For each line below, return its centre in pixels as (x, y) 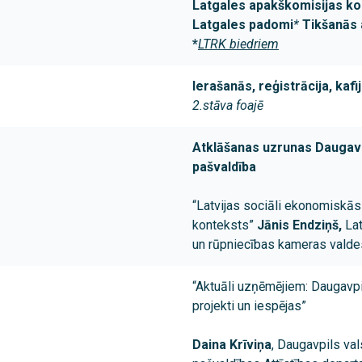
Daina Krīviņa (232, 345)
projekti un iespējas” (249, 306)
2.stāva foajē (228, 106)
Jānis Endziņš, (301, 225)
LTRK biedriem (238, 44)
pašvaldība (224, 167)
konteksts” (225, 225)
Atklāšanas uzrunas (252, 148)
